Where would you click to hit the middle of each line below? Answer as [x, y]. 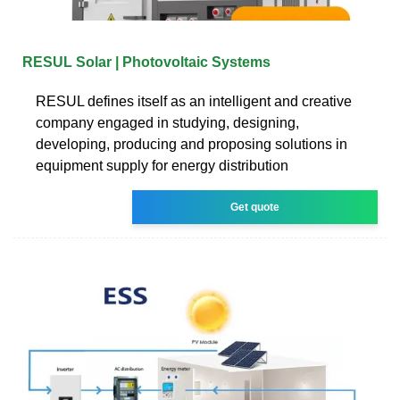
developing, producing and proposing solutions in [192, 144]
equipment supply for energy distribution [162, 165]
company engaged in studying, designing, [167, 122]
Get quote [255, 207]
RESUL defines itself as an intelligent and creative [194, 101]
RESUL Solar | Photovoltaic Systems [146, 62]
